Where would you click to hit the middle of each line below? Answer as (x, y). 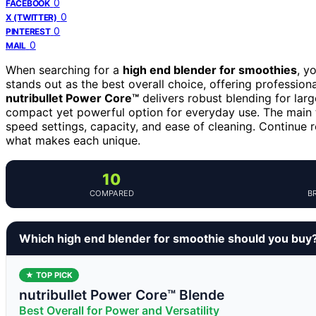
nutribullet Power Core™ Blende (122, 294)
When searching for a (64, 69)
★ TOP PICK (49, 275)
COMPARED (111, 193)
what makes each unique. (73, 140)
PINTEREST (28, 31)
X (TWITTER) (31, 17)
